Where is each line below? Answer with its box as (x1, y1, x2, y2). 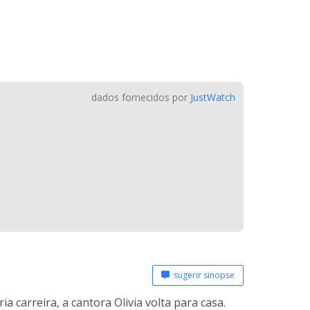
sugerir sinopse (170, 269, 235, 281)
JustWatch (190, 91, 235, 104)
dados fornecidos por (91, 91, 190, 104)
